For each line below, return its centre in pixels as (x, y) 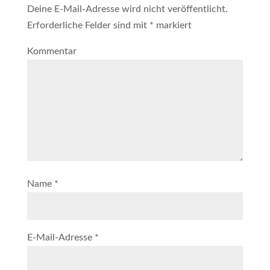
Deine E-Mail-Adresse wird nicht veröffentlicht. (127, 9)
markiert (172, 25)
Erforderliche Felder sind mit (88, 25)
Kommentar (52, 51)
